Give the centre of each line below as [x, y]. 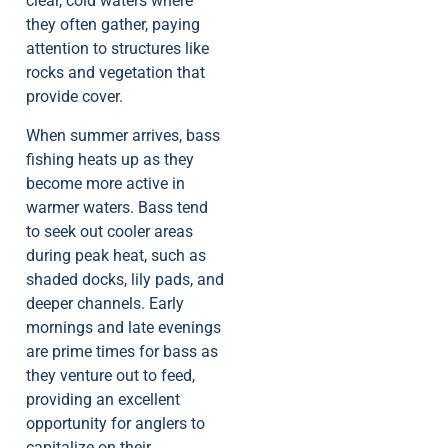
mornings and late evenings [123, 327]
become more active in [105, 183]
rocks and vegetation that [115, 73]
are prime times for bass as [122, 351]
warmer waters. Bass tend [117, 207]
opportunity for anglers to [115, 423]
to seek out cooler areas [109, 231]
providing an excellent [103, 399]
